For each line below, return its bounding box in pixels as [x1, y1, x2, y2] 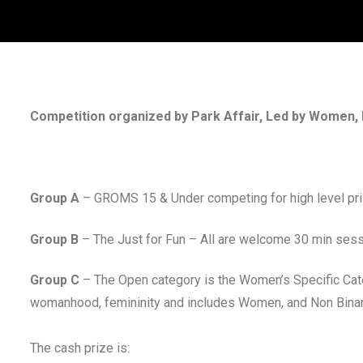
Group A [30, 190, 79, 207]
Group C [30, 272, 79, 288]
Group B [30, 231, 79, 247]
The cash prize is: [30, 340, 133, 357]
